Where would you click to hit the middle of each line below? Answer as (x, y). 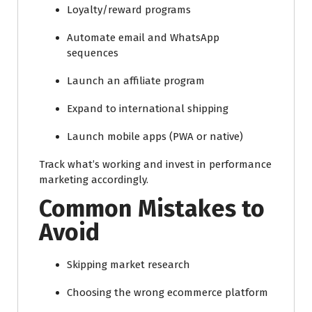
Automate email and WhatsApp (143, 37)
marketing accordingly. (94, 179)
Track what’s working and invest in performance (155, 164)
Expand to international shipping (148, 108)
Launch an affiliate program (136, 80)
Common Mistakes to (152, 208)
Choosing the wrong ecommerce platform (167, 292)
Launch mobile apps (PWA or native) (155, 136)
